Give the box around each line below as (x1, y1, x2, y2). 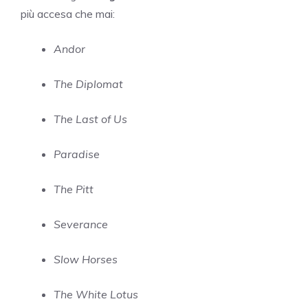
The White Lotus (54, 287, 138, 302)
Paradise (54, 147, 100, 162)
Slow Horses (54, 252, 118, 267)
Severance (54, 217, 108, 232)
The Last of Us (54, 112, 127, 126)
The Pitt (54, 182, 93, 197)
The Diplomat (54, 77, 123, 91)
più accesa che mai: (21, 7, 115, 21)
